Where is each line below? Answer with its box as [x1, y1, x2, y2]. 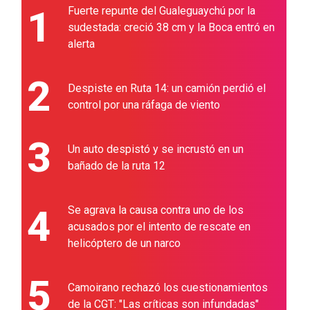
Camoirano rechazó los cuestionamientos [68, 281, 268, 295]
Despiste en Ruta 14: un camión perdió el [68, 82, 266, 95]
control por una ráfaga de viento [68, 98, 221, 112]
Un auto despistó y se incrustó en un [68, 143, 244, 156]
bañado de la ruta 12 [68, 159, 166, 173]
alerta [68, 37, 95, 51]
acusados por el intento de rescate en [68, 220, 251, 234]
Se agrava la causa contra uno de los [68, 203, 244, 217]
